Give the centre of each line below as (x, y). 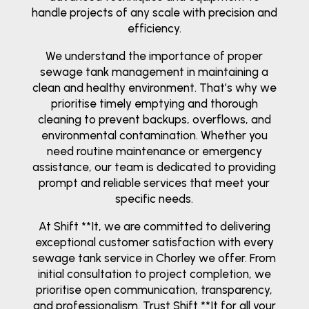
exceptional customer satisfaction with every (154, 242)
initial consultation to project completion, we (154, 273)
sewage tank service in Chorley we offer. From (154, 258)
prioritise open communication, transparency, (154, 289)
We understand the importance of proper (154, 56)
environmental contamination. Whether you (154, 135)
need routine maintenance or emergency (154, 151)
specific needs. (154, 198)
